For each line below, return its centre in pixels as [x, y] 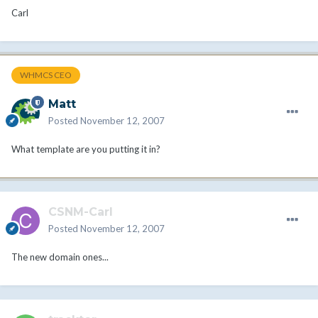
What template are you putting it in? [86, 149]
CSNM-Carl [81, 212]
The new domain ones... [60, 257]
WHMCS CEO [46, 75]
